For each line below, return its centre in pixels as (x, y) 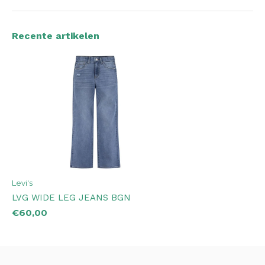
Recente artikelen (56, 36)
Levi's (22, 182)
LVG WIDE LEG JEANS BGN (71, 197)
